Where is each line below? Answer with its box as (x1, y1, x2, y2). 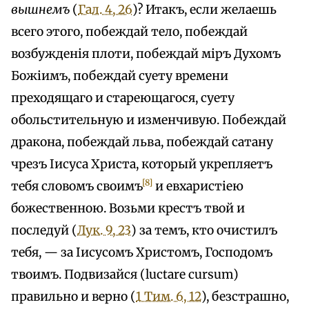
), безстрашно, (201, 288, 289, 304)
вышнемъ (11, 1, 70, 17)
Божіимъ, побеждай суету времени (11, 68, 228, 83)
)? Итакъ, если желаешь (132, 1, 277, 17)
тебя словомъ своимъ (11, 178, 143, 194)
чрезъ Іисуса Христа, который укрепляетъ (11, 156, 272, 172)
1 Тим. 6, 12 (136, 288, 201, 304)
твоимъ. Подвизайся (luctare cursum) (11, 266, 239, 282)
